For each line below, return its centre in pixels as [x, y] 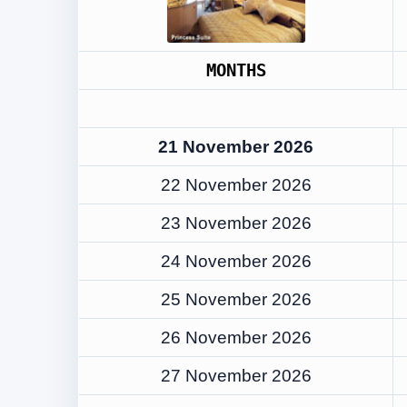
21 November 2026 [236, 147]
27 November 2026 [236, 376]
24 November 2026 [236, 261]
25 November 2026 [236, 299]
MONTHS [236, 70]
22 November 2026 [236, 185]
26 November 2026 [236, 338]
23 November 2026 [236, 223]
